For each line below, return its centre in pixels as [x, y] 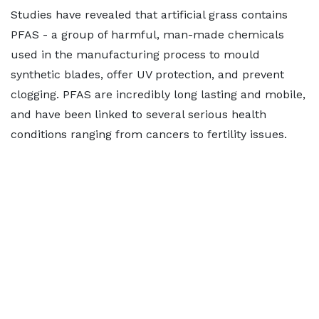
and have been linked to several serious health [138, 114]
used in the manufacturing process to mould [135, 54]
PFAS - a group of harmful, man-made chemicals [147, 35]
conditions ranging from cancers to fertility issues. [149, 134]
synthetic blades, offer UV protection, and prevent [147, 74]
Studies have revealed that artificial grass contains [149, 15]
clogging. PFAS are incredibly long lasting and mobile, [158, 94]
